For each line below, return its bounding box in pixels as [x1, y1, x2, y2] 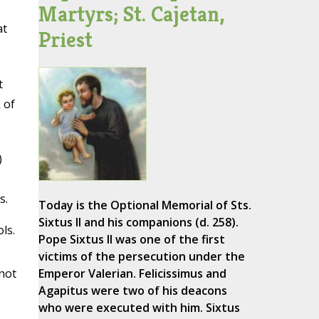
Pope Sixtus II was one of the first [38, 231, 225, 248]
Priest [38, 26, 93, 53]
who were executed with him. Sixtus [38, 300, 240, 316]
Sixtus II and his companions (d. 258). [38, 214, 239, 231]
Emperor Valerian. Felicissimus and [38, 266, 226, 282]
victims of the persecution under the [38, 249, 245, 265]
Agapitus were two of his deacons [38, 283, 227, 299]
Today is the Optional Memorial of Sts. [38, 197, 251, 214]
